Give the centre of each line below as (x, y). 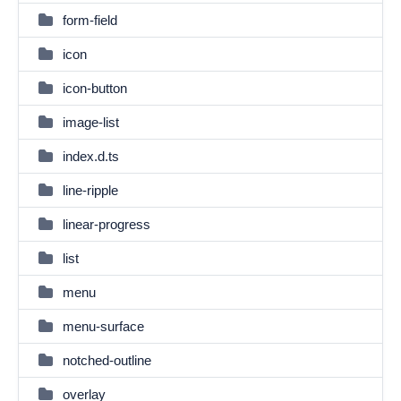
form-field (90, 20)
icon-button (95, 88)
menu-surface (103, 326)
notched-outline (107, 360)
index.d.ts (91, 156)
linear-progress (107, 224)
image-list (91, 122)
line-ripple (90, 190)
